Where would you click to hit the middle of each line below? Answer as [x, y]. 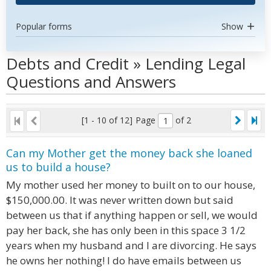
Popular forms [44, 26]
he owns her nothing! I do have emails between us [124, 260]
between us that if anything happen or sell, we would [132, 215]
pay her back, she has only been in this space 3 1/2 [126, 230]
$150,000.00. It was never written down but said [120, 200]
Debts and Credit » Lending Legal [126, 64]
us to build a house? [58, 167]
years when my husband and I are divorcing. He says [131, 245]
